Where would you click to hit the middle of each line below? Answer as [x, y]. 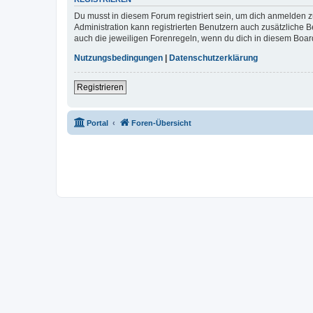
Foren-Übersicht [161, 123]
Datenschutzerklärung [213, 58]
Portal [97, 123]
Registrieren [100, 87]
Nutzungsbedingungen [118, 58]
